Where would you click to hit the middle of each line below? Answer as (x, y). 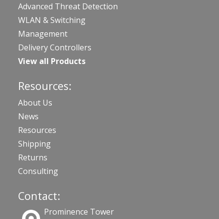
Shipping (34, 143)
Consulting (38, 171)
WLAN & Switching (52, 20)
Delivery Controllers (55, 47)
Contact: (39, 196)
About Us (35, 102)
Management (43, 33)
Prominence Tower (79, 211)
